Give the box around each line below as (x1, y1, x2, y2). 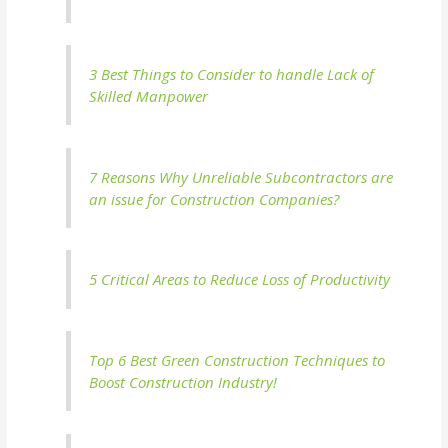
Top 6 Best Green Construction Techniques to (89, 350, 386, 371)
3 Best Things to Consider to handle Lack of (89, 64, 375, 85)
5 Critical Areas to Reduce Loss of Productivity (89, 269, 391, 290)
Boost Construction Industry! (89, 372, 278, 393)
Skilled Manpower (89, 86, 209, 107)
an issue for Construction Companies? (89, 188, 340, 209)
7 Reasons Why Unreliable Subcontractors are (89, 166, 394, 187)
